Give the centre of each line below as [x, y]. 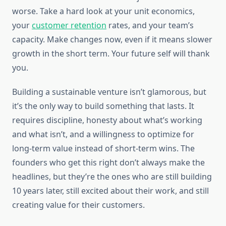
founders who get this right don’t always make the [108, 163]
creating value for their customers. [78, 205]
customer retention [69, 25]
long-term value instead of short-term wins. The [103, 149]
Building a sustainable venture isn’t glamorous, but [109, 92]
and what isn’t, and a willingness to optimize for [103, 134]
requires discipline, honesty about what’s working [107, 120]
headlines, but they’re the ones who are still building [112, 177]
